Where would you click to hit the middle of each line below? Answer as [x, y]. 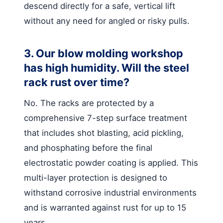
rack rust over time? [77, 82]
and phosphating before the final [88, 148]
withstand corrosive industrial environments [110, 192]
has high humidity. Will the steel [107, 67]
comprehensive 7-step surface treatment [106, 118]
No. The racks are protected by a [89, 103]
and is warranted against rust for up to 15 [105, 207]
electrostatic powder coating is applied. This [111, 163]
